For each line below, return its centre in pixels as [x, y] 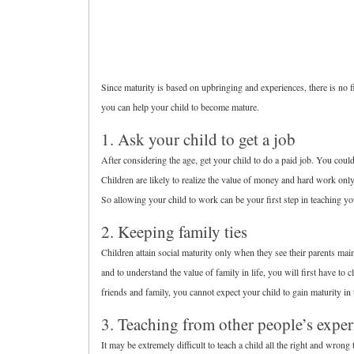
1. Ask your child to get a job [198, 139]
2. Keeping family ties [174, 232]
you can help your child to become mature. [180, 107]
